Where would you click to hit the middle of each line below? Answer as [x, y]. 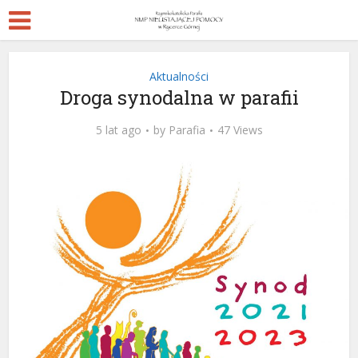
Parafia [187, 130]
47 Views [240, 130]
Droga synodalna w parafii [179, 97]
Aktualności [179, 76]
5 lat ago [118, 130]
